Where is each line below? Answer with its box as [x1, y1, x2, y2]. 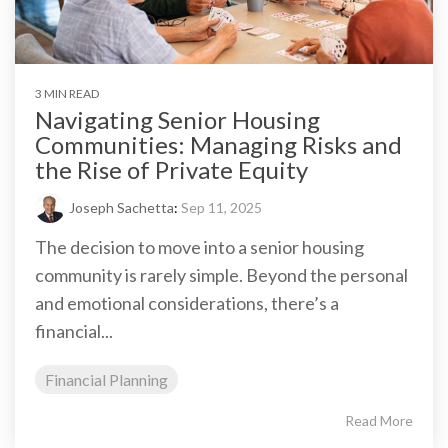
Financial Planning [45, 369, 168, 389]
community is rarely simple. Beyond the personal [35, 263, 408, 286]
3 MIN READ [35, 85, 99, 101]
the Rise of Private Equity [35, 154, 308, 184]
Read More [345, 411, 413, 429]
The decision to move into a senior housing [35, 235, 364, 258]
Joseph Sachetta [69, 198, 174, 216]
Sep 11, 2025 [181, 198, 262, 216]
